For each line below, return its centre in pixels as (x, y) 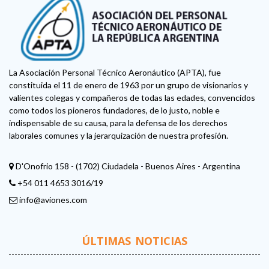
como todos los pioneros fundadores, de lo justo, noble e (114, 110)
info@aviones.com (53, 200)
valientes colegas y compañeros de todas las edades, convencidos (132, 98)
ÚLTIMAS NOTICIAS (134, 241)
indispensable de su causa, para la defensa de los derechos (118, 123)
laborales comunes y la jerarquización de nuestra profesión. (119, 136)
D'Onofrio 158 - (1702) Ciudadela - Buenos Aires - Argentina (127, 166)
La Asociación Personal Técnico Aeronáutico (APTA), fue (115, 73)
